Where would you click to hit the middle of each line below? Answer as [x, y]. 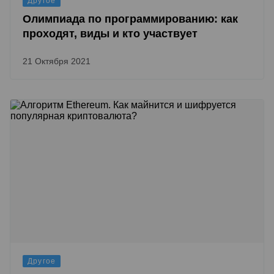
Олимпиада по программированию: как [130, 19]
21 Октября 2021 [57, 61]
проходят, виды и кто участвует [110, 34]
